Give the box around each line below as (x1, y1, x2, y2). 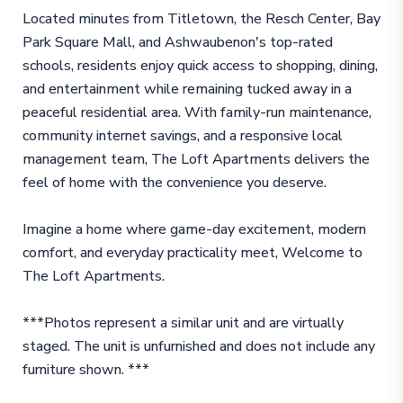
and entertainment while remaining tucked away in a (22, 78, 352, 99)
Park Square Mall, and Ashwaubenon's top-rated (22, 31, 333, 52)
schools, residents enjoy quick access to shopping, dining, (22, 55, 378, 76)
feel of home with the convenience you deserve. (22, 172, 327, 193)
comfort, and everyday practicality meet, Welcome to (22, 242, 363, 263)
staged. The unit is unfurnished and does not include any (22, 336, 375, 356)
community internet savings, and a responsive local (22, 125, 343, 146)
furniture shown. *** (22, 359, 149, 380)
